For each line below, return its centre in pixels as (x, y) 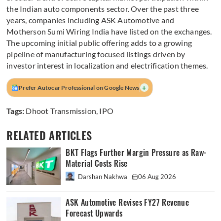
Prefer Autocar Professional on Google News (79, 88)
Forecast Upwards (94, 214)
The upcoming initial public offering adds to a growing (99, 43)
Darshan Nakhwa (103, 177)
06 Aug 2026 (157, 177)
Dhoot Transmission (61, 111)
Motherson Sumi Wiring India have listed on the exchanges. (109, 32)
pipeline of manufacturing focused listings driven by (96, 54)
